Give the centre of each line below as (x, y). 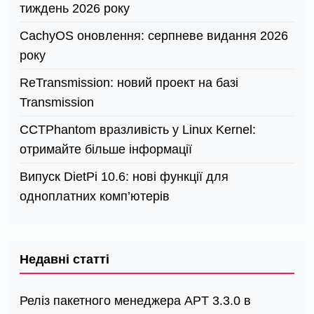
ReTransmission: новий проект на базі (129, 83)
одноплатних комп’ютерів (95, 197)
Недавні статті (64, 260)
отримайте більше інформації (106, 150)
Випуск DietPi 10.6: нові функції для (124, 177)
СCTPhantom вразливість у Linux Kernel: (138, 130)
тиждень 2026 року (75, 9)
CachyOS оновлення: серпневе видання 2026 (154, 36)
